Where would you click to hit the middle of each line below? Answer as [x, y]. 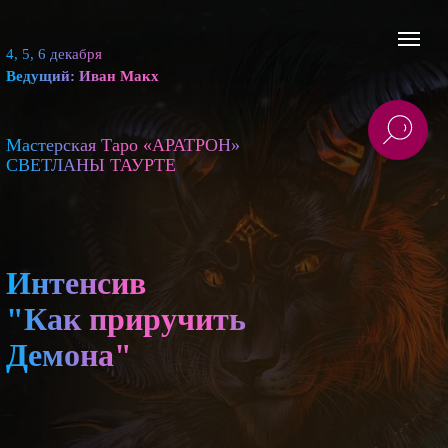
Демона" [69, 355]
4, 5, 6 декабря [54, 54]
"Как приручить [126, 319]
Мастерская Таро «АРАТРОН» [123, 145]
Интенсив [76, 283]
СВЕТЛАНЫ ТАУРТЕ [91, 165]
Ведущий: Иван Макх [82, 76]
